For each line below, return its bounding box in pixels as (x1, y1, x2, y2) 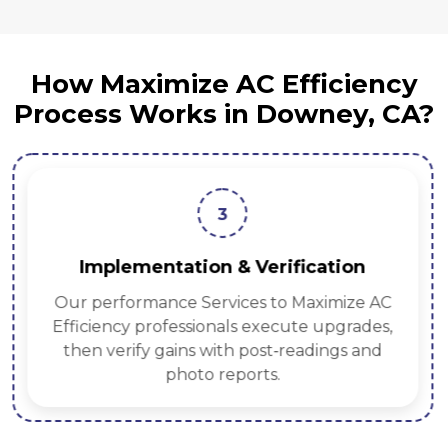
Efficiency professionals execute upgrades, (52, 317, 393, 337)
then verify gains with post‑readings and (62, 341, 382, 361)
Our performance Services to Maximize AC (53, 293, 391, 313)
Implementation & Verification (79, 256, 366, 279)
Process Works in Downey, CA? (14, 98, 434, 131)
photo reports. (164, 365, 280, 385)
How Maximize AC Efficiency (30, 68, 418, 101)
